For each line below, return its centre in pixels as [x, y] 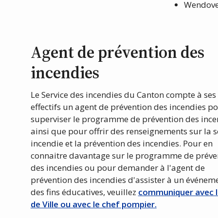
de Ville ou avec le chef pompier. [93, 204]
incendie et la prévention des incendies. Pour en [121, 144]
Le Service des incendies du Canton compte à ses [123, 95]
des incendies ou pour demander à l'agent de [118, 168]
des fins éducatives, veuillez [84, 192]
